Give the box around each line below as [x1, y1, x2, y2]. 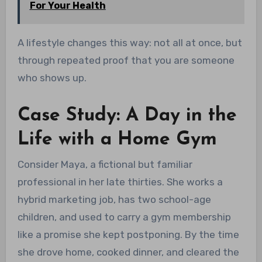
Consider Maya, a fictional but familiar [17, 158, 192, 171]
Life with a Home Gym [17, 130, 217, 149]
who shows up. [17, 71, 87, 84]
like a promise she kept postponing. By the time [17, 229, 239, 241]
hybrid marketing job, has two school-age [17, 194, 211, 206]
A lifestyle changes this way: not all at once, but [17, 36, 242, 49]
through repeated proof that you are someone [17, 54, 235, 66]
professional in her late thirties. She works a [17, 176, 223, 188]
